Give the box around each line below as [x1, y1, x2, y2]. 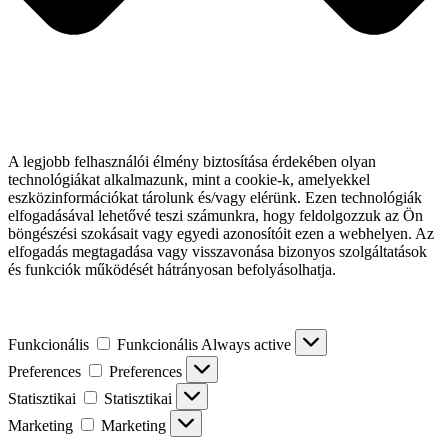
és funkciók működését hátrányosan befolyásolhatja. [8, 260, 336, 278]
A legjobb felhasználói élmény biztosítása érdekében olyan [8, 152, 376, 170]
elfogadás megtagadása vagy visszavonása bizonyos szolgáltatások [8, 242, 427, 260]
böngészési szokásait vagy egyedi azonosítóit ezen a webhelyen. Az [8, 224, 434, 242]
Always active [201, 335, 295, 353]
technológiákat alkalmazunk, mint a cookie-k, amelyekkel [8, 170, 370, 188]
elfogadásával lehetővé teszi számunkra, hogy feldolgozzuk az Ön [8, 206, 423, 224]
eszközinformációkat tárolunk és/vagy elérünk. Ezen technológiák [8, 188, 422, 206]
